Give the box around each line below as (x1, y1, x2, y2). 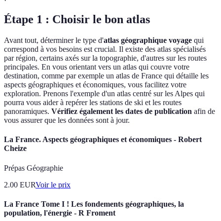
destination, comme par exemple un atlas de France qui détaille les (4, 72, 209, 80)
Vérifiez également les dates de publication (51, 107, 192, 116)
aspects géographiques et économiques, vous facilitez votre (4, 80, 186, 89)
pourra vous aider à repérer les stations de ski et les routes (4, 98, 182, 107)
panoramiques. (4, 107, 51, 116)
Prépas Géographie (4, 163, 63, 172)
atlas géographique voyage (104, 36, 192, 45)
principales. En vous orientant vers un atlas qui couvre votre (4, 63, 189, 72)
